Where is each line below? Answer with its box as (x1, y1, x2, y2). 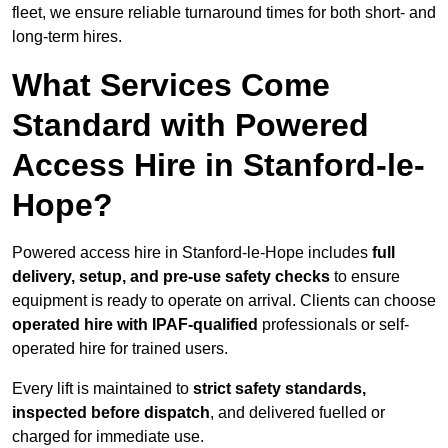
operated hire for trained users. (12, 340, 228, 358)
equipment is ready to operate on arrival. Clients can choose (12, 292, 436, 310)
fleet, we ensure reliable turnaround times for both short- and (12, 4, 436, 22)
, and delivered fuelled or (210, 404, 385, 422)
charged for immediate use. (12, 428, 204, 446)
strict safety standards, (193, 380, 366, 398)
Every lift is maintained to (12, 380, 193, 398)
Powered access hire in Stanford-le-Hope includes (12, 244, 372, 262)
